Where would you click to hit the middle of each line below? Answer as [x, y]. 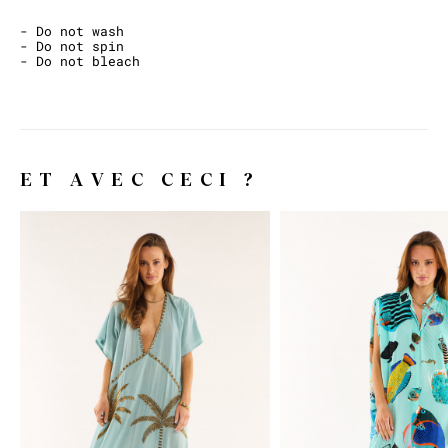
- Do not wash [72, 31]
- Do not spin [72, 46]
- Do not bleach [80, 61]
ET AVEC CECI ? [140, 180]
